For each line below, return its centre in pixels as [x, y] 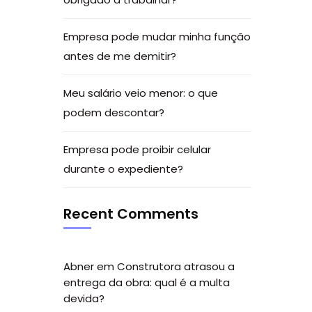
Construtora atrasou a [176, 266]
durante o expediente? [123, 169]
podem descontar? [114, 112]
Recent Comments [131, 214]
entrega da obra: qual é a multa [147, 282]
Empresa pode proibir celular [137, 149]
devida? [84, 298]
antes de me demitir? [120, 56]
